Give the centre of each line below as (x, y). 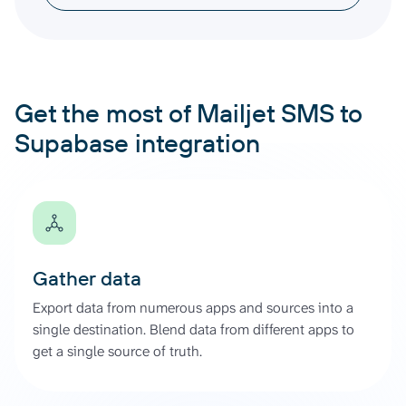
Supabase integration (137, 142)
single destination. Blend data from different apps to (193, 329)
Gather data (87, 278)
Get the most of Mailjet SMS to (188, 112)
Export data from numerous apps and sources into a (193, 307)
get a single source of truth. (117, 351)
